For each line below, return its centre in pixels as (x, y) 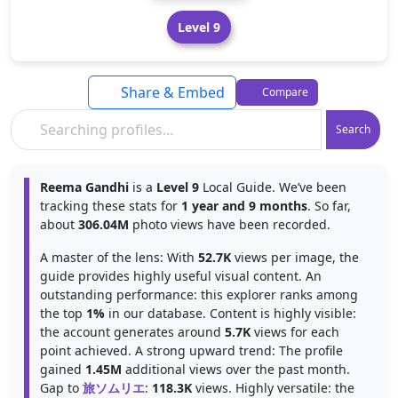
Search (353, 129)
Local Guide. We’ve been (273, 187)
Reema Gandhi (84, 187)
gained (63, 369)
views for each (295, 332)
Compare (283, 92)
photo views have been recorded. (230, 224)
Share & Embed (171, 92)
